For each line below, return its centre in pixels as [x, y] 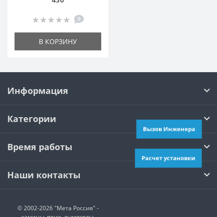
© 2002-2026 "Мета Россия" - [58, 208]
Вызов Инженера [169, 129]
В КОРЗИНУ [58, 41]
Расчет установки [168, 158]
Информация [38, 90]
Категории [32, 118]
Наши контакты [44, 175]
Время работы [40, 147]
